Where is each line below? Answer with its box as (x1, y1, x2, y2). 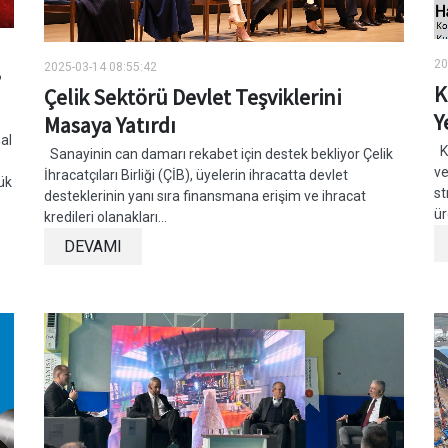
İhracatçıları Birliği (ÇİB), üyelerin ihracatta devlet (44, 167, 348, 184)
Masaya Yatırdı (44, 111, 176, 140)
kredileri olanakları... (44, 209, 167, 226)
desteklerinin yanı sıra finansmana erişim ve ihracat (44, 188, 366, 205)
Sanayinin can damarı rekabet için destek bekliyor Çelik (44, 146, 393, 163)
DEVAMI (64, 237, 122, 257)
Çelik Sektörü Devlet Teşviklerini (44, 83, 341, 112)
